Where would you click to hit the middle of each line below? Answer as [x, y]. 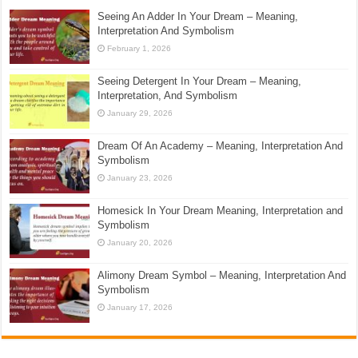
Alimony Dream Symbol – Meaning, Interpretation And [222, 276]
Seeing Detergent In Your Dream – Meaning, [200, 81]
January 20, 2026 [140, 243]
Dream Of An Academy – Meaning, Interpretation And [221, 145]
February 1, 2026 [139, 48]
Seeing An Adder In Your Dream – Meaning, [198, 16]
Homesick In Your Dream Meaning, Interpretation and [221, 211]
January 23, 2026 [140, 177]
